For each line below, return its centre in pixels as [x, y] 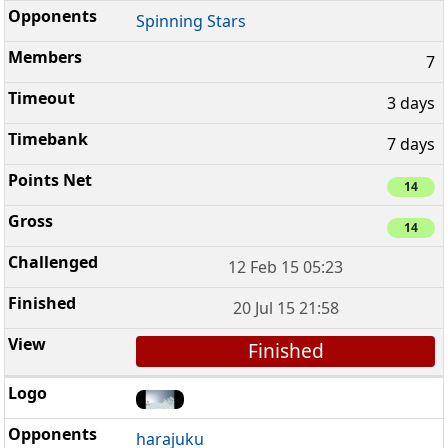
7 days [411, 143]
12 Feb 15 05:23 [286, 267]
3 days [411, 102]
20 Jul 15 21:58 [285, 308]
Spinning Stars [191, 20]
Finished [285, 351]
